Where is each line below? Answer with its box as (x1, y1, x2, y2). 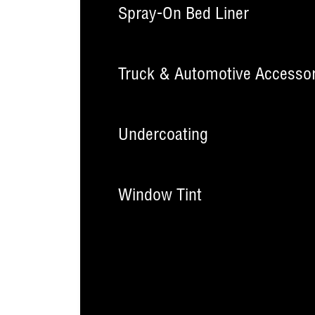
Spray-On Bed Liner (118, 7, 249, 24)
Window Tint (118, 188, 202, 205)
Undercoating (118, 128, 208, 145)
